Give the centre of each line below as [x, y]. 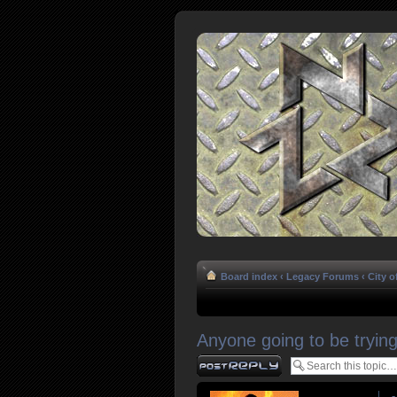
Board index [249, 276]
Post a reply [222, 360]
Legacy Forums [323, 276]
